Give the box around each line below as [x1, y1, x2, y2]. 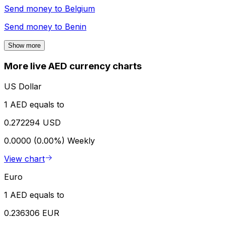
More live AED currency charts [4, 60, 142, 72]
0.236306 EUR [4, 207, 59, 218]
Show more [8, 42, 41, 50]
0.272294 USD [4, 117, 61, 128]
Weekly [67, 135, 95, 146]
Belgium [65, 4, 95, 14]
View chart [4, 153, 45, 164]
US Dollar [4, 81, 42, 91]
